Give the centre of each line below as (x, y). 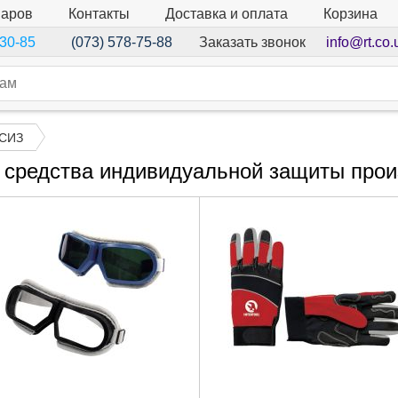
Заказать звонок (252, 42)
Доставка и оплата (227, 13)
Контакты (99, 13)
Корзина (350, 14)
